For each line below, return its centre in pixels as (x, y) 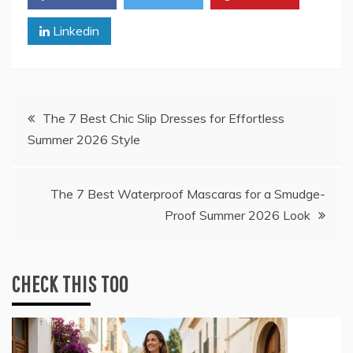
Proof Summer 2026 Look (238, 216)
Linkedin (74, 31)
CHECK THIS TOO (70, 284)
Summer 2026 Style (84, 140)
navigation (56, 155)
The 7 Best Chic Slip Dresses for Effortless (163, 119)
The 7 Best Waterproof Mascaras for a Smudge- (188, 194)
